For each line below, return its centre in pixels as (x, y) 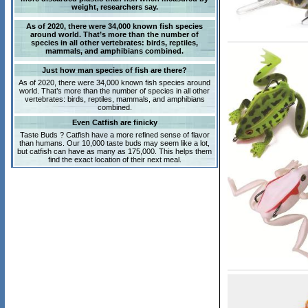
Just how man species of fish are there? (114, 70)
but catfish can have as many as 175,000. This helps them (114, 151)
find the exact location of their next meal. (114, 159)
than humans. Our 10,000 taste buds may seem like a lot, (114, 143)
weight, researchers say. (114, 7)
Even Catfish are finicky (114, 122)
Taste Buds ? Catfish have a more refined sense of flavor (114, 135)
